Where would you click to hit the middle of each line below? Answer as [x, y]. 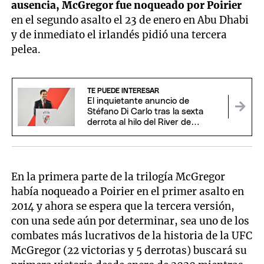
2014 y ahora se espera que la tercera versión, [123, 207]
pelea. [26, 49]
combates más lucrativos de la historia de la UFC [132, 236]
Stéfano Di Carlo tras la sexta [145, 112]
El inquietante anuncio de [138, 101]
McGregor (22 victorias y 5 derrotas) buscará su [129, 251]
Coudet [102, 133]
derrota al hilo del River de [139, 123]
